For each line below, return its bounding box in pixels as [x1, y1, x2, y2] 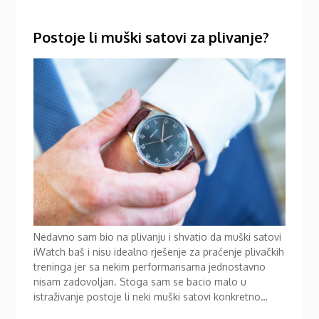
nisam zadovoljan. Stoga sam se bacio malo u [33, 275, 247, 288]
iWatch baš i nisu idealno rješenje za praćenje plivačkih [33, 245, 285, 258]
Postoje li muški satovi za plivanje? [33, 27, 270, 46]
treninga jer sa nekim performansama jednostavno [33, 260, 266, 273]
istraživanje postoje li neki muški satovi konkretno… [33, 290, 268, 303]
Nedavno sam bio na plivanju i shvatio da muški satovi [33, 230, 282, 243]
